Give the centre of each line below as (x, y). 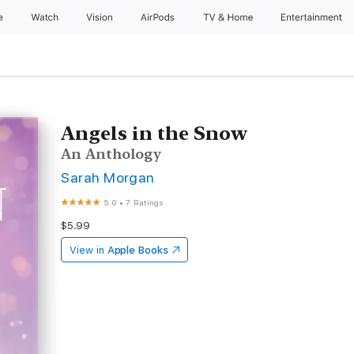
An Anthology (111, 154)
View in (87, 250)
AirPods (159, 17)
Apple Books (137, 250)
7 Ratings (145, 202)
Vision (100, 17)
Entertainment (313, 17)
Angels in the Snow (155, 133)
